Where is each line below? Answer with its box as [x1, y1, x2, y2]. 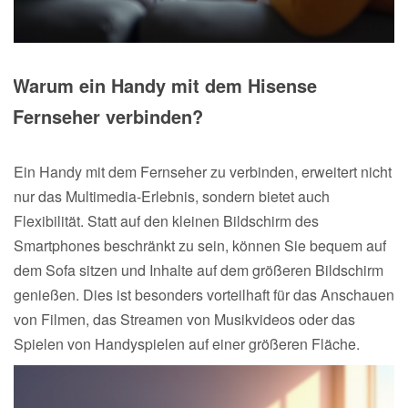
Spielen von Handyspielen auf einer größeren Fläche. [14, 332, 360, 354]
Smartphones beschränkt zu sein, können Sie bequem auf [14, 234, 386, 256]
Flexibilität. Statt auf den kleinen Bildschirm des [14, 209, 319, 231]
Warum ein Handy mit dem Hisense [13, 71, 317, 98]
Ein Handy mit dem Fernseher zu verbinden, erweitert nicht [14, 160, 392, 182]
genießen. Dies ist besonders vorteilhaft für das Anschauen [14, 283, 394, 305]
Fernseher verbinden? [13, 102, 203, 129]
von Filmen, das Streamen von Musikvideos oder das [14, 308, 355, 330]
